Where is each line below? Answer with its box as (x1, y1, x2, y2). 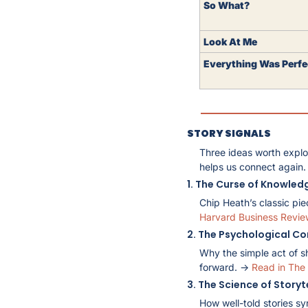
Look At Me (203, 35, 259, 47)
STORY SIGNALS (187, 126, 271, 140)
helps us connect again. (199, 160, 306, 173)
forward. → (199, 261, 252, 273)
